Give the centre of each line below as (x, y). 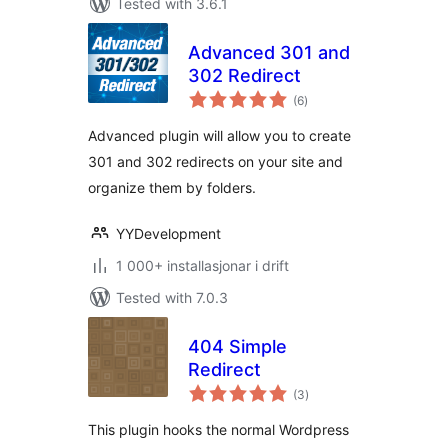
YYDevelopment (168, 233)
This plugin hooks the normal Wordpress (218, 429)
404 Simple (237, 346)
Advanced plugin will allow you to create (219, 135)
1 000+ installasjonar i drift (202, 265)
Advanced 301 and (269, 52)
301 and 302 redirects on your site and (215, 161)
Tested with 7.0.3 (172, 297)
